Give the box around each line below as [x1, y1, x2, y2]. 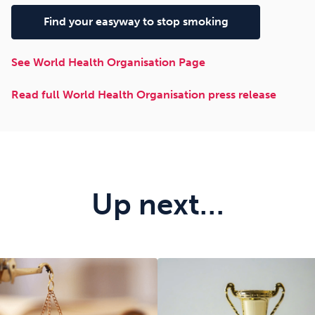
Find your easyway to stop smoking [43, 15, 229, 29]
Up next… [91, 187, 224, 223]
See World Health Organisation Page [11, 56, 205, 70]
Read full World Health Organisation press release [11, 88, 276, 102]
